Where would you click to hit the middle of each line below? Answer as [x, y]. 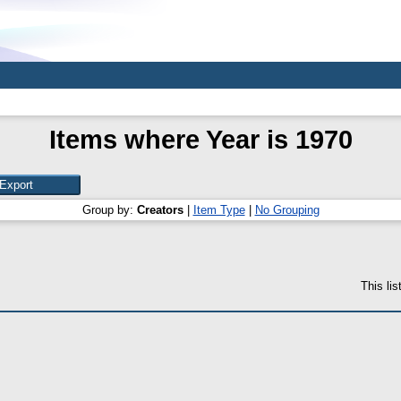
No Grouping [287, 210]
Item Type [219, 210]
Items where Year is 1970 [200, 139]
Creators [160, 210]
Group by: [109, 210]
